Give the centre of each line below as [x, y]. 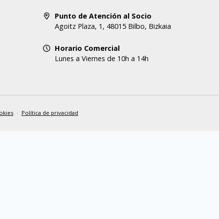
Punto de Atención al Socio [103, 16]
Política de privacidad [50, 113]
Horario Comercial [87, 48]
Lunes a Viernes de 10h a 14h [102, 58]
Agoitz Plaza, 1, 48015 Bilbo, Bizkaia [113, 26]
